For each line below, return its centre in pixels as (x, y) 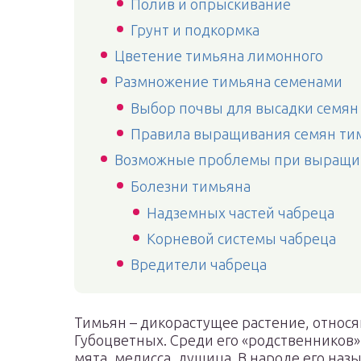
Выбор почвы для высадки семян (245, 108)
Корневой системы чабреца (241, 239)
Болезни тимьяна (191, 186)
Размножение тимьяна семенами (228, 81)
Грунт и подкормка (195, 30)
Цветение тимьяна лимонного (219, 56)
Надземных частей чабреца (241, 213)
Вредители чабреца (199, 264)
